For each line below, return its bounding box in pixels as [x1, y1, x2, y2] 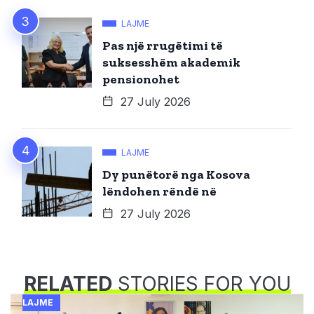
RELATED [23, 271, 112, 296]
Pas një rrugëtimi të [102, 37, 223, 53]
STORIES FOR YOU [111, 271, 291, 296]
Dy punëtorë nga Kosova [102, 166, 250, 182]
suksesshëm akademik [102, 54, 240, 70]
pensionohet [102, 71, 179, 87]
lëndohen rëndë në [102, 183, 217, 199]
